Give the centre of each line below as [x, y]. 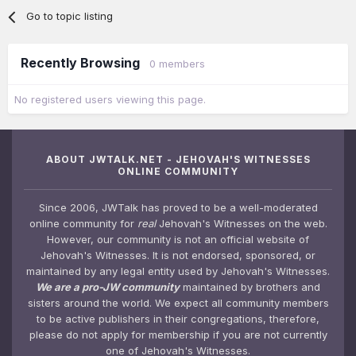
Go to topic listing [70, 16]
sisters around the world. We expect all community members [178, 303]
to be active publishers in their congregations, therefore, [178, 319]
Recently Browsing [85, 63]
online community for [83, 224]
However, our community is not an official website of [178, 240]
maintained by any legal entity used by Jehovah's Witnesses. [178, 271]
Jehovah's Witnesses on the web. [241, 224]
